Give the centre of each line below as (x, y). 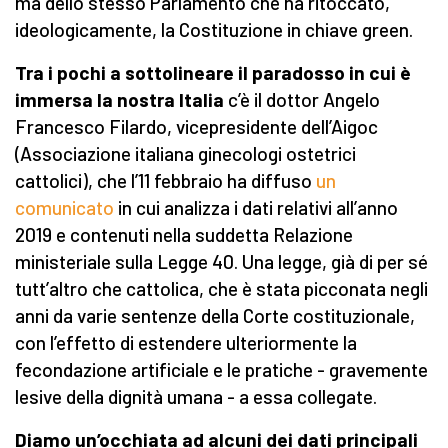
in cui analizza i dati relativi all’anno (256, 208)
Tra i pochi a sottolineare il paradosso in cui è (213, 73)
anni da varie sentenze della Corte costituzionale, (215, 316)
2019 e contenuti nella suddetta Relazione (184, 235)
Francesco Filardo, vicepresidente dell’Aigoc (196, 127)
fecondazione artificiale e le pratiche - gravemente (221, 370)
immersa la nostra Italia (119, 100)
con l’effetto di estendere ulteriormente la (186, 343)
